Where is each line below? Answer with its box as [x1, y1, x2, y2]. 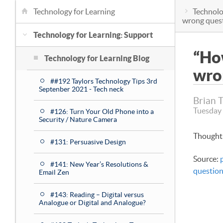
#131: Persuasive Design [50, 138, 126, 146]
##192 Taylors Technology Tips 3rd [50, 77, 157, 85]
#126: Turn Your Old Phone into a [50, 108, 154, 115]
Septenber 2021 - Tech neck [39, 85, 123, 93]
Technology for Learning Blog [44, 54, 149, 63]
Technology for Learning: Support [33, 30, 153, 39]
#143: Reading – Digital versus [50, 191, 144, 199]
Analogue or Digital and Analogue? [39, 199, 146, 207]
